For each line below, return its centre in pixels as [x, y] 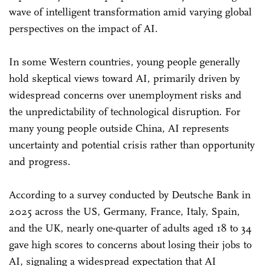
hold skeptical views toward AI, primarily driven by [124, 78]
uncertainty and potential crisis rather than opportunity [132, 145]
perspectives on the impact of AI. [83, 28]
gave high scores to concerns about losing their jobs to [130, 244]
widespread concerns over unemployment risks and [125, 95]
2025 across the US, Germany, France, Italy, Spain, [124, 211]
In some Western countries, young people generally [124, 61]
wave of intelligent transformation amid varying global [130, 12]
